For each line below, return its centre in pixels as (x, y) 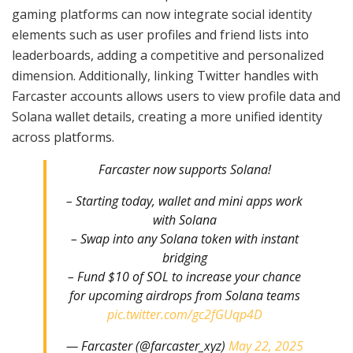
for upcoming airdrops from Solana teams (184, 296)
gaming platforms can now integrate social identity (162, 15)
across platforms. (63, 137)
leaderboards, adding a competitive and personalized (168, 56)
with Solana (184, 220)
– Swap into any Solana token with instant (184, 239)
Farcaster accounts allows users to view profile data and (176, 97)
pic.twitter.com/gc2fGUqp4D (184, 315)
